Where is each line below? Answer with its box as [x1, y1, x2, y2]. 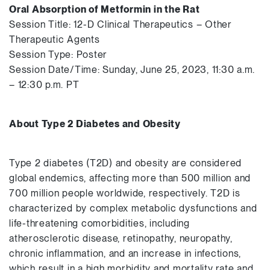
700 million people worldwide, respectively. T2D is [9, 187, 240, 199]
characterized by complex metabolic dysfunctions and [9, 202, 257, 214]
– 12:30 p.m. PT [9, 79, 80, 90]
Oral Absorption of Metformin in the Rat [9, 4, 200, 15]
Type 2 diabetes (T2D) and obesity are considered [9, 157, 242, 169]
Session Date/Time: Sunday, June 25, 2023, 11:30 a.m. [9, 64, 255, 75]
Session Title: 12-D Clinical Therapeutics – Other [9, 19, 232, 30]
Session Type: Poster [9, 49, 107, 60]
